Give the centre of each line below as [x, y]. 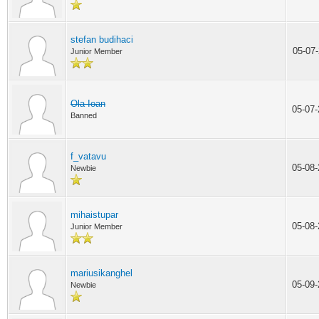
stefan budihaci [102, 40]
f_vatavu [88, 156]
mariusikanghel [101, 273]
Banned [84, 115]
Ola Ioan [88, 104]
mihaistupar [94, 215]
